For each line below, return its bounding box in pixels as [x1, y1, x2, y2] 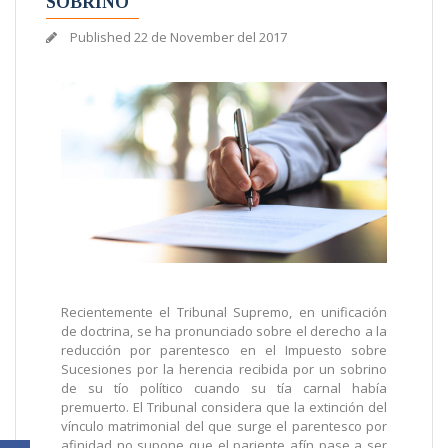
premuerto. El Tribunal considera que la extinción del [61, 398, 387, 417]
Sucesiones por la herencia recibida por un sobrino [61, 360, 387, 379]
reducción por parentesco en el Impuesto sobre [61, 341, 387, 360]
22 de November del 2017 [134, 28, 287, 46]
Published [67, 28, 134, 46]
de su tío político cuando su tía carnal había [61, 379, 387, 398]
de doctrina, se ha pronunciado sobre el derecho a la [61, 322, 387, 341]
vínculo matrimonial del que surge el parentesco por [61, 417, 387, 436]
